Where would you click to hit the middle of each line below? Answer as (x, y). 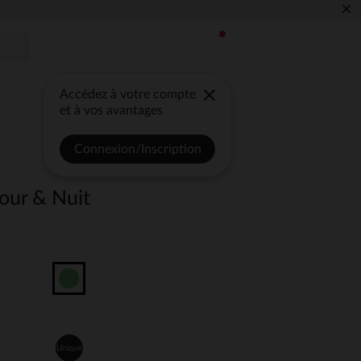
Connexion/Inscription (137, 149)
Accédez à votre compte (128, 94)
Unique (69, 348)
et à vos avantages (112, 110)
